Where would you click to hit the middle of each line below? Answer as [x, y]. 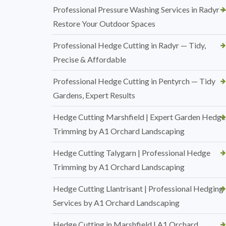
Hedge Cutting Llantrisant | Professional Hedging [138, 189]
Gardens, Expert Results [94, 95]
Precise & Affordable [90, 60]
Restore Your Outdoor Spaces [104, 24]
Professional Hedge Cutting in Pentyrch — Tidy [134, 81]
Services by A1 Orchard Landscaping [116, 203]
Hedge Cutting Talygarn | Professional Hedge [132, 153]
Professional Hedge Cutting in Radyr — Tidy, [129, 45]
